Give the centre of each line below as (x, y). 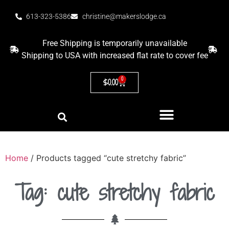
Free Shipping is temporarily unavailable (114, 43)
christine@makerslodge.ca (124, 16)
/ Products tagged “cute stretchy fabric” (107, 158)
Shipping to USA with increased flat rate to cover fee (114, 55)
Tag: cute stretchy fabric (114, 192)
